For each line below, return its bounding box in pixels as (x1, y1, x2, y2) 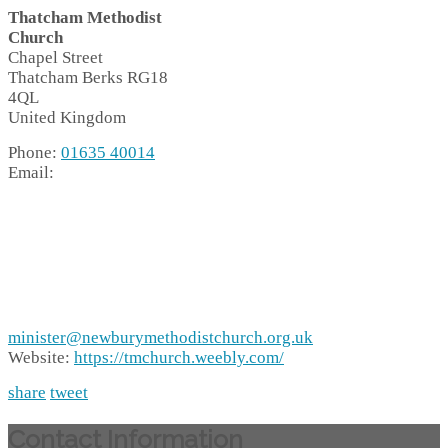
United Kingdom (8, 108, 126, 128)
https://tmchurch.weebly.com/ (74, 348, 284, 368)
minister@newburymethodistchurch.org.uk (8, 328, 313, 348)
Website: (8, 348, 74, 368)
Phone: (8, 143, 61, 163)
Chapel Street (8, 48, 103, 68)
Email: (8, 163, 54, 183)
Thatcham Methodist (8, 8, 162, 28)
